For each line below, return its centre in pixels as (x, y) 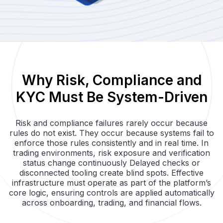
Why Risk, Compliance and (111, 80)
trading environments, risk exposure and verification (111, 153)
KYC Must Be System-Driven (111, 97)
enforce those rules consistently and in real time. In (111, 143)
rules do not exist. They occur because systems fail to (111, 133)
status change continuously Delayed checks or (111, 163)
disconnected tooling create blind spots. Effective (111, 172)
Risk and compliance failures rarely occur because (111, 123)
